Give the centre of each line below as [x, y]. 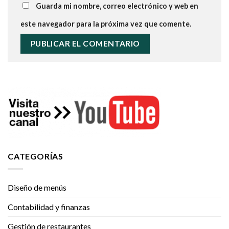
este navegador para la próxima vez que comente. [106, 24]
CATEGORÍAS [36, 156]
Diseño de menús [37, 187]
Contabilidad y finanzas [49, 207]
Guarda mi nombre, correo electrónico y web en [117, 6]
